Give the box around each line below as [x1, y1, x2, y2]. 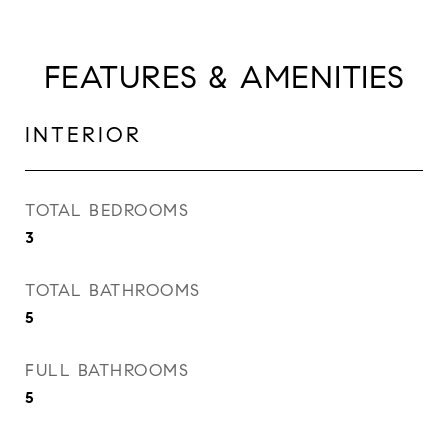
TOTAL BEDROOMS [25, 199, 189, 221]
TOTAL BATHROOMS [25, 279, 201, 301]
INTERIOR [25, 121, 142, 148]
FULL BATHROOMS [25, 359, 189, 381]
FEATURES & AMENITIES [43, 56, 405, 97]
